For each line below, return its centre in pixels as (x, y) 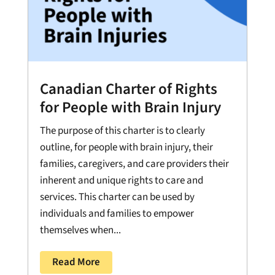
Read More (76, 262)
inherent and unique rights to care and (121, 180)
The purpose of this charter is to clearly (122, 130)
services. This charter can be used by (117, 197)
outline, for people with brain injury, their (126, 147)
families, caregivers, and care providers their (134, 164)
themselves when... (80, 230)
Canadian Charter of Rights (128, 89)
